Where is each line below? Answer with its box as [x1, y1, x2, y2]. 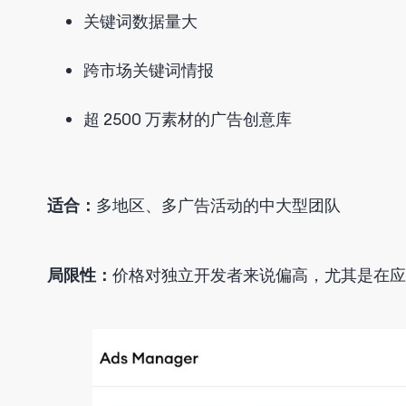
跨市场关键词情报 [83, 59, 214, 81]
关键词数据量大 [83, 10, 198, 32]
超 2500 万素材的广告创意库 [83, 108, 292, 130]
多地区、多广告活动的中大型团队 [96, 194, 341, 216]
